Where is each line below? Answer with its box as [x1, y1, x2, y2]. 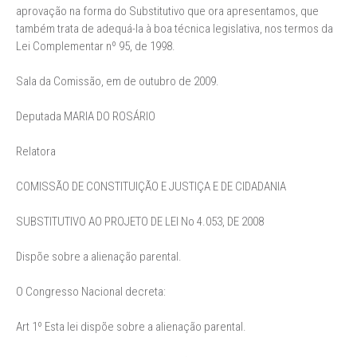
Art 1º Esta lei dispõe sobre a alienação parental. [16, 320, 246, 334]
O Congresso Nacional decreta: [16, 284, 166, 299]
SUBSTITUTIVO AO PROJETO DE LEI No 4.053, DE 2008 [16, 214, 264, 229]
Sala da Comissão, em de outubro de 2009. [16, 74, 219, 88]
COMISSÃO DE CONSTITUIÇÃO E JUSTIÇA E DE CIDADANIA [16, 179, 286, 194]
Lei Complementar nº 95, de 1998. [16, 39, 175, 53]
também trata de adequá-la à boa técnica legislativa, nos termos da [16, 22, 333, 36]
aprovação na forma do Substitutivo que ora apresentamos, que [16, 4, 319, 18]
